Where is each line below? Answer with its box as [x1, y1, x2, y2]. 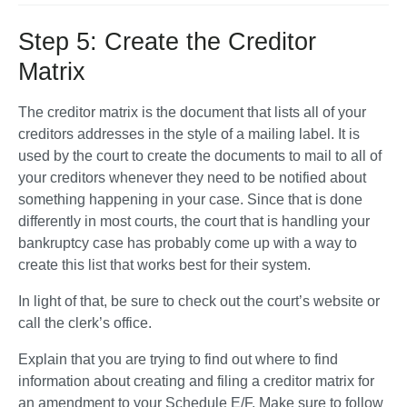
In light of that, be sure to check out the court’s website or [18, 293, 380, 309]
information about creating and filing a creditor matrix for [18, 373, 374, 389]
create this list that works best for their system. [18, 257, 314, 273]
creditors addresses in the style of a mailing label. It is [18, 126, 360, 142]
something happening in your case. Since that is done [18, 192, 362, 207]
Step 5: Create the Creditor [18, 28, 316, 55]
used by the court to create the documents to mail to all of [18, 148, 382, 164]
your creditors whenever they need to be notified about [18, 170, 366, 185]
